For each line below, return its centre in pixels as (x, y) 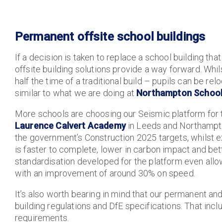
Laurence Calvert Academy (70, 126)
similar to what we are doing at (76, 93)
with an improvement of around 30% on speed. (105, 173)
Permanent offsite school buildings (110, 37)
